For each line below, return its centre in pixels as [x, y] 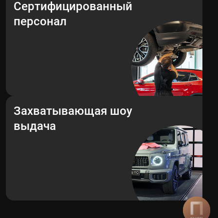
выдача [35, 126]
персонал [40, 21]
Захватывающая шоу [73, 111]
